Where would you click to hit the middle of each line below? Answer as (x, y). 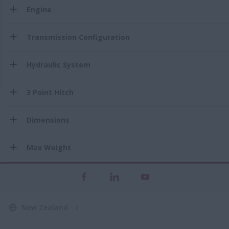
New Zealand (45, 207)
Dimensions (48, 120)
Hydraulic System (59, 64)
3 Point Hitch (50, 92)
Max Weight (49, 147)
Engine (39, 9)
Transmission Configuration (78, 37)
